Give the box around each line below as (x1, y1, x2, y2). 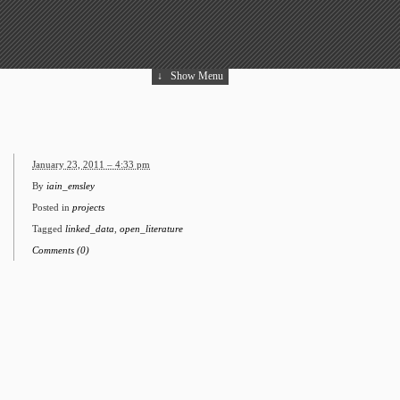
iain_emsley (46, 180, 95, 191)
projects (72, 202, 104, 212)
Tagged (32, 223, 65, 234)
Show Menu (168, 69, 223, 82)
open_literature (120, 223, 183, 234)
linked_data (65, 223, 114, 234)
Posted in (32, 202, 72, 212)
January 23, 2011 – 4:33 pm (32, 159, 150, 170)
